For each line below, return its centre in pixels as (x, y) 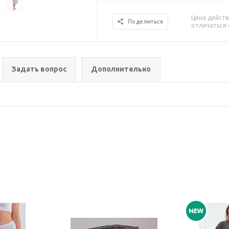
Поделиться (146, 21)
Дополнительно (121, 69)
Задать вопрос (39, 69)
